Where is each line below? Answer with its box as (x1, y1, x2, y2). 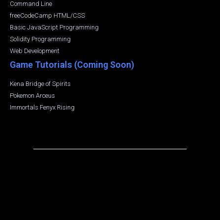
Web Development (10, 47, 59, 55)
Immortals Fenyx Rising (10, 103, 75, 111)
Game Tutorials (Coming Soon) (10, 59, 134, 70)
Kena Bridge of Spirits (10, 80, 71, 87)
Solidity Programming (10, 35, 71, 43)
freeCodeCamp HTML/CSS (10, 11, 85, 19)
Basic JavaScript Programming (10, 23, 99, 31)
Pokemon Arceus (10, 91, 55, 99)
